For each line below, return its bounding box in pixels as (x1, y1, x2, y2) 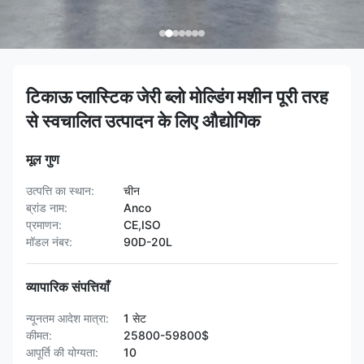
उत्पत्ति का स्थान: (26, 184, 94, 197)
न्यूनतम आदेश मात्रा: (26, 311, 109, 325)
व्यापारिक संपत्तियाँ (26, 279, 110, 295)
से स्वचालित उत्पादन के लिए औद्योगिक (26, 110, 260, 132)
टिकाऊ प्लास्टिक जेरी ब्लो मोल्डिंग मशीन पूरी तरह (26, 86, 328, 107)
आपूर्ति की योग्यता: (26, 345, 98, 359)
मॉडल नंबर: (26, 235, 72, 249)
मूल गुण (26, 151, 59, 167)
